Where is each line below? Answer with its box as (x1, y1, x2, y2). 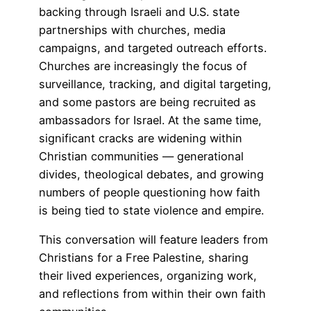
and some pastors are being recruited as (39, 94, 256, 109)
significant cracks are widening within (39, 131, 242, 145)
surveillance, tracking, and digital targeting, (39, 76, 271, 91)
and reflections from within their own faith (39, 286, 266, 301)
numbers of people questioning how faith (39, 185, 260, 199)
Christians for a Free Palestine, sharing (39, 250, 249, 264)
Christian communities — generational (39, 149, 244, 163)
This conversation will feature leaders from (39, 232, 268, 246)
